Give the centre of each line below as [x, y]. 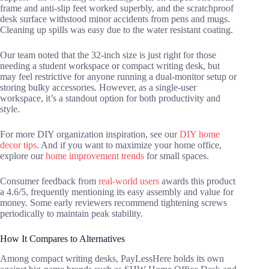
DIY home [200, 134]
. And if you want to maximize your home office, [129, 145]
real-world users [129, 181]
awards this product [197, 181]
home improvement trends [95, 156]
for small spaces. [177, 156]
